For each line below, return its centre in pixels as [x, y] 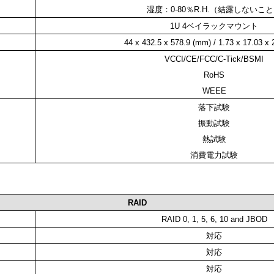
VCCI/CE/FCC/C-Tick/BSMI [214, 59]
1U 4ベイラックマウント [214, 26]
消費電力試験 [214, 155]
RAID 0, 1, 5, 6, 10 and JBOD [214, 220]
